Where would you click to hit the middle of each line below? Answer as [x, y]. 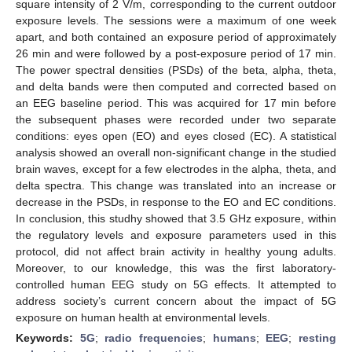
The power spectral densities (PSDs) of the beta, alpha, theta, [176, 70]
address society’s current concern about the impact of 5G [176, 301]
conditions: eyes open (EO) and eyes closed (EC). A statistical [176, 136]
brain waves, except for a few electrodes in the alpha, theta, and [176, 169]
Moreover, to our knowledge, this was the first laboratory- [176, 268]
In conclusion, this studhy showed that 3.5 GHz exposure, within [176, 218]
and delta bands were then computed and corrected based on [176, 86]
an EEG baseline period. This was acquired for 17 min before [176, 103]
